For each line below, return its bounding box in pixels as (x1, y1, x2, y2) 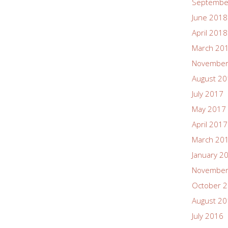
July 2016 (192, 211, 223, 221)
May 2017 (192, 104, 226, 114)
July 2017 (192, 89, 223, 99)
